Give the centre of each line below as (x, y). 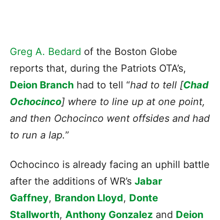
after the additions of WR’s (72, 181)
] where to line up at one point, (133, 101)
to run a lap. (38, 135)
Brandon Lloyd (89, 198)
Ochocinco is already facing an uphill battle (110, 164)
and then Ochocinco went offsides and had (110, 118)
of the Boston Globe (129, 51)
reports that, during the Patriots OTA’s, (98, 68)
